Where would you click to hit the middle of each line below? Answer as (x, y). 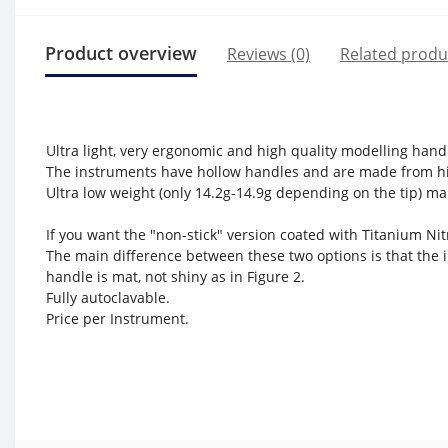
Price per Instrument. (117, 318)
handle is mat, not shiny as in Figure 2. (177, 276)
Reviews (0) (268, 53)
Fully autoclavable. (108, 297)
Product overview (121, 53)
